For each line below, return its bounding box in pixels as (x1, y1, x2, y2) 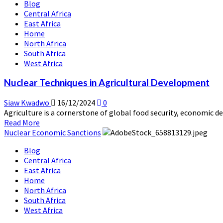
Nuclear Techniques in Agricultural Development (4, 77, 210, 89)
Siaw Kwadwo (4, 97, 51, 108)
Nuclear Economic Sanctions (4, 127, 101, 137)
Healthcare (39, 29, 78, 40)
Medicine (39, 9, 69, 20)
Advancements (39, 39, 90, 50)
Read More (4, 117, 40, 127)
